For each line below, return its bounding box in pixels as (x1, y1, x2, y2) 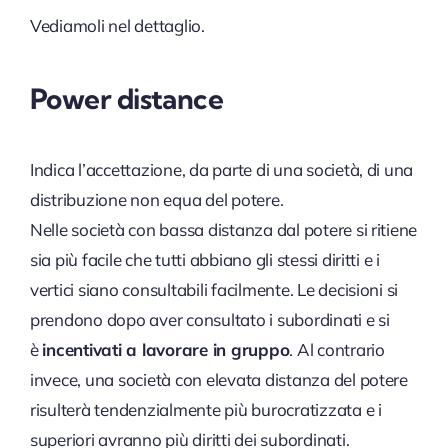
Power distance (29, 80, 224, 116)
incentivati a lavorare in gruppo (42, 338, 290, 360)
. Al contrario (289, 338, 385, 360)
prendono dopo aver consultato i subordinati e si (29, 308, 390, 330)
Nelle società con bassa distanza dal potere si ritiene (29, 218, 418, 240)
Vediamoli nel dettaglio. (29, 15, 205, 37)
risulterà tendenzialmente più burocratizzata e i (29, 398, 382, 420)
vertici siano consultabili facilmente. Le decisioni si (29, 278, 399, 300)
